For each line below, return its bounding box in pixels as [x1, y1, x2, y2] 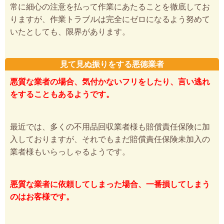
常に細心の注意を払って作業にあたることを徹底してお [10, 2, 210, 11]
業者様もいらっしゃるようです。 [10, 147, 130, 156]
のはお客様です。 [10, 192, 74, 201]
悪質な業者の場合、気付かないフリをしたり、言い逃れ [10, 77, 210, 86]
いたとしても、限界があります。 [10, 27, 130, 36]
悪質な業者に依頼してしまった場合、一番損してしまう [10, 180, 210, 189]
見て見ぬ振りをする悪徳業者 [60, 60, 164, 69]
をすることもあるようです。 [10, 90, 114, 99]
